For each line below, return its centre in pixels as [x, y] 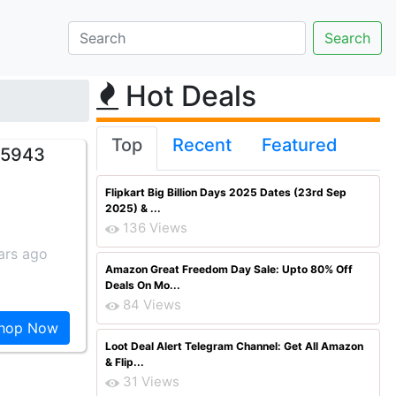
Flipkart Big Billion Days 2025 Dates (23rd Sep [226, 192]
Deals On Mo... [143, 285]
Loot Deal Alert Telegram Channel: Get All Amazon [234, 346]
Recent [202, 145]
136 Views [155, 228]
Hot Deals [187, 96]
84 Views [152, 305]
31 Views [151, 381]
